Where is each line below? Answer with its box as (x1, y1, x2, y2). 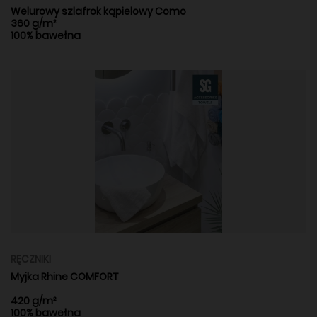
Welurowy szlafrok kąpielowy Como (11, 4, 186, 18)
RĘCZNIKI (11, 251, 51, 266)
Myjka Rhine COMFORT (11, 269, 119, 284)
